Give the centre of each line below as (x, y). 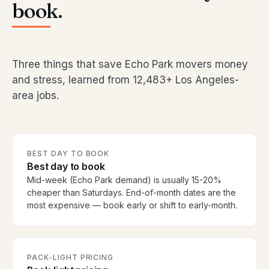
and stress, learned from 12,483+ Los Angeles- (125, 80)
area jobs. (35, 96)
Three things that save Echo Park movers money (130, 65)
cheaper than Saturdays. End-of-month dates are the (131, 193)
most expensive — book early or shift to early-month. (132, 205)
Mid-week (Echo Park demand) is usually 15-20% (124, 180)
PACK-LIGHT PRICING (71, 258)
